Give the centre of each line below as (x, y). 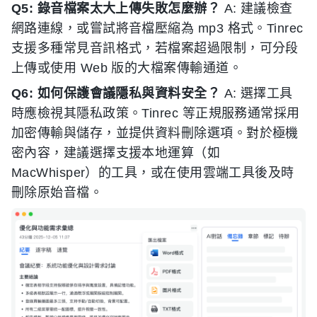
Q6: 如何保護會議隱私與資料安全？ (116, 93)
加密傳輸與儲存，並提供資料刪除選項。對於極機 (155, 133)
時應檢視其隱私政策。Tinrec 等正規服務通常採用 (156, 113)
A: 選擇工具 (257, 93)
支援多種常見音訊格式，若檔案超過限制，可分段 (155, 48)
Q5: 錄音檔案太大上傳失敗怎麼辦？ (116, 8)
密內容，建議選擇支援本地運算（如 (116, 153)
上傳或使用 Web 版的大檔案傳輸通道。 (127, 68)
